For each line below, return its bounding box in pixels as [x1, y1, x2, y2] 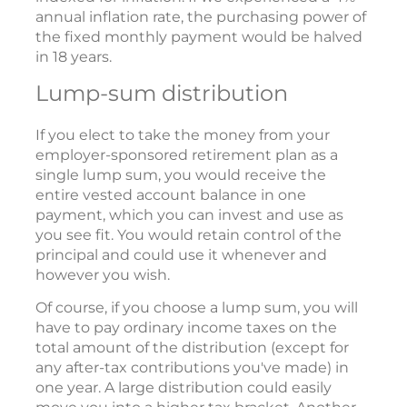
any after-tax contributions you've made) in [35, 358, 349, 376]
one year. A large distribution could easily [35, 378, 332, 396]
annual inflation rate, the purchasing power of [35, 7, 366, 25]
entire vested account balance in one [35, 185, 306, 203]
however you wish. [35, 265, 170, 283]
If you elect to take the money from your [35, 125, 330, 144]
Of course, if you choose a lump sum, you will [35, 298, 358, 316]
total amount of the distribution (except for [35, 338, 349, 356]
